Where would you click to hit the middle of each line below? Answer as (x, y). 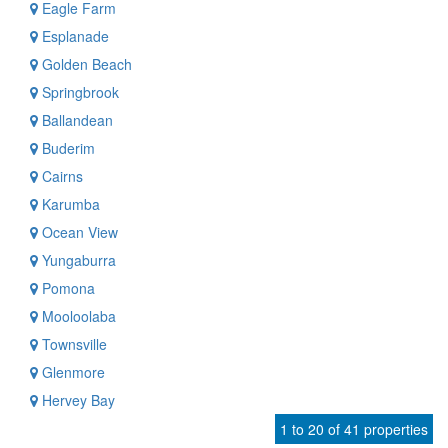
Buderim (66, 148)
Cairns (60, 176)
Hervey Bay (76, 400)
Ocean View (78, 232)
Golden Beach (85, 64)
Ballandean (75, 120)
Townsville (72, 344)
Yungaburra (77, 260)
